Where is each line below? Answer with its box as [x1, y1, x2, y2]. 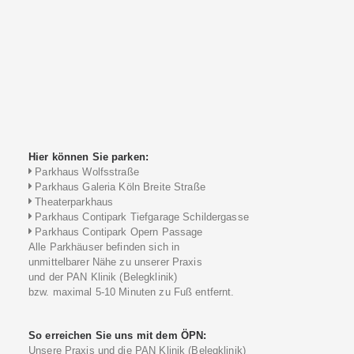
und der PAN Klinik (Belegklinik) [28, 271, 178, 283]
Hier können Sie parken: [28, 151, 149, 163]
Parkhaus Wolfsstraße [32, 166, 139, 178]
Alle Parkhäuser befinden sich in [28, 241, 180, 253]
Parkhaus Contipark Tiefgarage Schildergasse [32, 211, 249, 223]
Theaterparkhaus [32, 196, 114, 208]
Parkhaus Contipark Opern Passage [32, 226, 203, 238]
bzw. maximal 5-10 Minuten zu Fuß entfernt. [28, 286, 235, 298]
